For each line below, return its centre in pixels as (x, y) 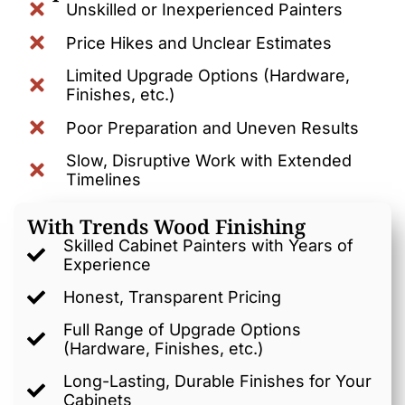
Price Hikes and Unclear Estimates (198, 42)
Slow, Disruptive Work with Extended (208, 160)
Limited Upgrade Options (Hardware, (207, 75)
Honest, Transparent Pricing (172, 297)
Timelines (103, 179)
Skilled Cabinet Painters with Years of (208, 245)
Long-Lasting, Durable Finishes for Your (217, 381)
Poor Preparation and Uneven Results (212, 127)
